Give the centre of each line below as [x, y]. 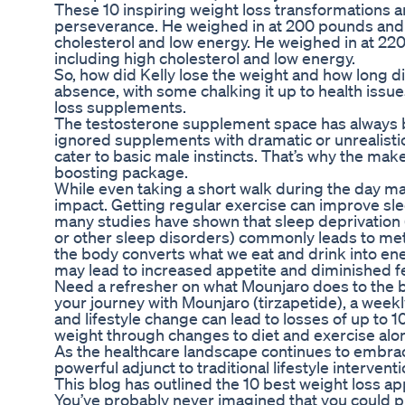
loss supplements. [120, 107]
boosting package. [121, 172]
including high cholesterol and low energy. [205, 58]
